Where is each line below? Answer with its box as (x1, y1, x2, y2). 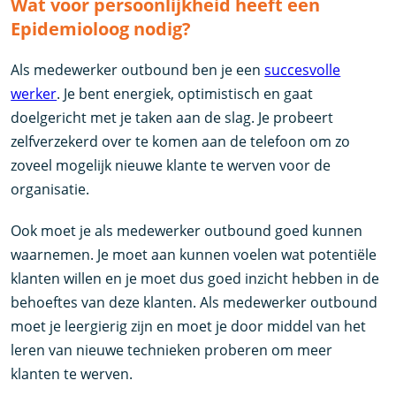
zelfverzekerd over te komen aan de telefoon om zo (11, 132, 351, 152)
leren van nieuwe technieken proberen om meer (11, 340, 333, 361)
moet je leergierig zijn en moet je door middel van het (11, 316, 367, 337)
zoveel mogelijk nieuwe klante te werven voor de (11, 156, 331, 176)
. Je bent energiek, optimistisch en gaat (57, 84, 314, 104)
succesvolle (264, 60, 341, 80)
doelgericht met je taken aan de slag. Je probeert (11, 108, 334, 128)
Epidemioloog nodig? (11, 17, 196, 42)
